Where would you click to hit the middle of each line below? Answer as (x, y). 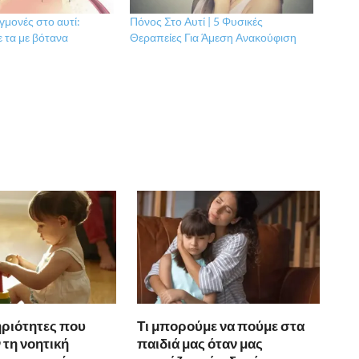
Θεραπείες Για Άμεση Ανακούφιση (214, 37)
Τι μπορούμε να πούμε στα (221, 325)
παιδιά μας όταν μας (200, 343)
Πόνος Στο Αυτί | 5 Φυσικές (197, 21)
